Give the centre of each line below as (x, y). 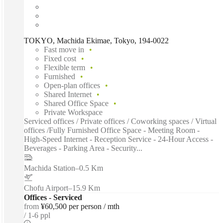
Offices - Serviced (53, 197)
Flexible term (64, 67)
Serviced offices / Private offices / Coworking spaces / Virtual (120, 121)
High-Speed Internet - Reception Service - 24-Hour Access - (118, 139)
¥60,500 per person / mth (80, 206)
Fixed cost (60, 58)
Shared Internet (68, 94)
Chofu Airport (46, 188)
